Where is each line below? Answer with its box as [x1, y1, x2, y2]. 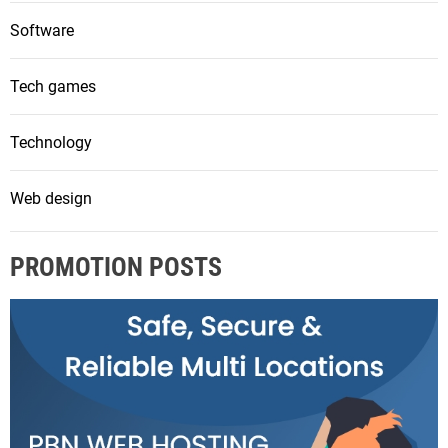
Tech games [10, 77, 96, 97]
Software [10, 21, 74, 41]
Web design [10, 189, 92, 209]
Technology [10, 133, 92, 153]
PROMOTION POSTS [10, 252, 222, 283]
